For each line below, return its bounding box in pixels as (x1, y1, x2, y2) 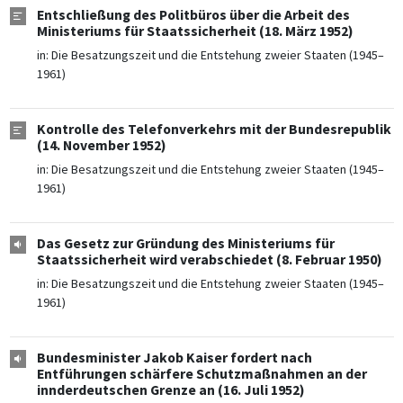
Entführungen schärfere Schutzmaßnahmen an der (36, 365, 367, 383)
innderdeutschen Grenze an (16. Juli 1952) (36, 381, 305, 399)
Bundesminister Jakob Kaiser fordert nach (36, 349, 312, 367)
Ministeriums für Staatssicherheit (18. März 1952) (36, 22, 354, 40)
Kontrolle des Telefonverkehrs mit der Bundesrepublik (36, 121, 391, 139)
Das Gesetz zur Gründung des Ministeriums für (36, 235, 335, 253)
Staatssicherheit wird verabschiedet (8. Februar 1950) (36, 251, 382, 269)
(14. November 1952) (36, 137, 166, 155)
